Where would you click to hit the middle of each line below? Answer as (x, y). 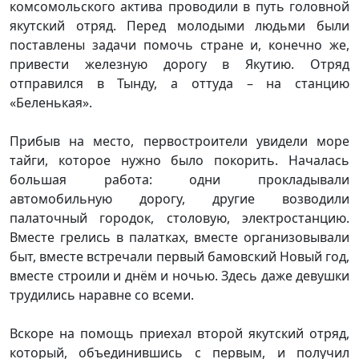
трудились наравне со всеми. (102, 294)
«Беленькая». (51, 102)
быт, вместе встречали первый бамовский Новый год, (179, 256)
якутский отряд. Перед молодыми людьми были (179, 25)
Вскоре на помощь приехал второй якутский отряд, (179, 333)
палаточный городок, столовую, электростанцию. (179, 218)
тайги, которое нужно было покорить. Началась (179, 160)
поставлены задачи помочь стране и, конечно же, (179, 44)
